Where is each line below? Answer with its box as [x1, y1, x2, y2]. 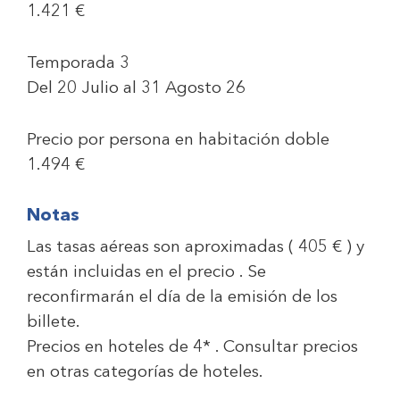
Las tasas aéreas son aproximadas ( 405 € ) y [27, 239, 364, 256]
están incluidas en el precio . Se [27, 264, 266, 281]
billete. [27, 314, 80, 331]
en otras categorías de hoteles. [27, 364, 263, 381]
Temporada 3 [27, 55, 129, 72]
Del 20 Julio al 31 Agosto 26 [27, 80, 246, 97]
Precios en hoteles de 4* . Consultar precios [27, 339, 358, 356]
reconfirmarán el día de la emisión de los [27, 289, 337, 306]
